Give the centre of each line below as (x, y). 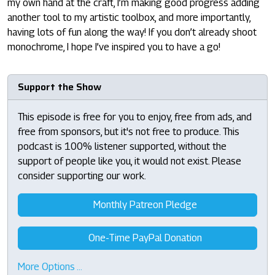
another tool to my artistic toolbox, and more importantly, (129, 17)
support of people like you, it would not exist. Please (130, 161)
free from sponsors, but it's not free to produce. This (129, 131)
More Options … (50, 266)
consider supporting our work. (82, 176)
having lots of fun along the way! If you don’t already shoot (132, 32)
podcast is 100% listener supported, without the (122, 146)
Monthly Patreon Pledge (144, 204)
